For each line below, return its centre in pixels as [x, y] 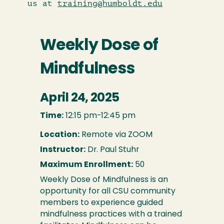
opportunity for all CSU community [108, 191]
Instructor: [63, 150]
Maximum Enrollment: [86, 165]
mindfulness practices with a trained [111, 214]
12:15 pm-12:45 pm [99, 116]
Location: [60, 135]
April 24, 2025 [80, 98]
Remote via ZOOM [116, 135]
